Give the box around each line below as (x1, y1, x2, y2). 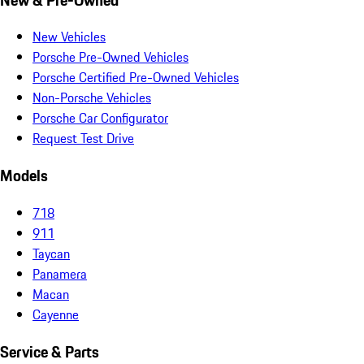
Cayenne (32, 304, 79, 324)
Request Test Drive (32, 128, 134, 149)
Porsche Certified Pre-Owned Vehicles (32, 67, 239, 88)
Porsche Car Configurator (32, 108, 168, 128)
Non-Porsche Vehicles (32, 88, 151, 108)
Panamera (32, 263, 87, 284)
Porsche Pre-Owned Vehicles (32, 47, 188, 67)
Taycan (32, 243, 70, 263)
